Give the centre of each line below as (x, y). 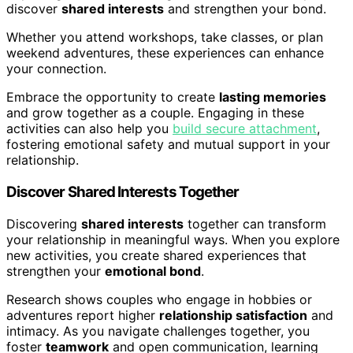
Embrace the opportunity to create (113, 97)
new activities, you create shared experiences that (156, 255)
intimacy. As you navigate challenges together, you (158, 331)
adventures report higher (83, 315)
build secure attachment (245, 129)
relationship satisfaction (233, 315)
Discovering (44, 223)
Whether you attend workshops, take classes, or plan (165, 37)
